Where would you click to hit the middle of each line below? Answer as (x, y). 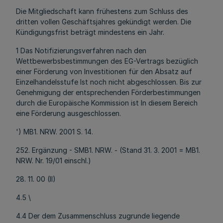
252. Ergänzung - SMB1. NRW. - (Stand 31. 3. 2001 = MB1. (108, 150)
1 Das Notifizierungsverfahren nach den (81, 51)
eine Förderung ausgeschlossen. (68, 113)
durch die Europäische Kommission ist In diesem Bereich (107, 103)
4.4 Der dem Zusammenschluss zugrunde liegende (98, 216)
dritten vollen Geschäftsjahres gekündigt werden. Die (104, 22)
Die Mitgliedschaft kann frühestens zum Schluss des (102, 11)
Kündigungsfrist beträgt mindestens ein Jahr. (90, 32)
